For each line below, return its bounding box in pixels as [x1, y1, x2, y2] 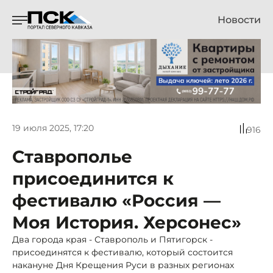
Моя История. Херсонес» [12, 211, 241, 233]
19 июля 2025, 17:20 [12, 122, 94, 134]
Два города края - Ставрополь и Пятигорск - [12, 233, 213, 245]
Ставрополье [12, 146, 132, 167]
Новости [218, 14, 261, 26]
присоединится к [12, 168, 174, 189]
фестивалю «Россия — [12, 190, 221, 211]
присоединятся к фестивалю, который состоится [12, 246, 233, 258]
